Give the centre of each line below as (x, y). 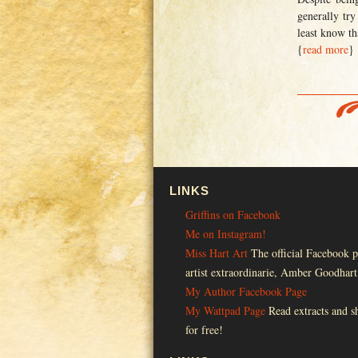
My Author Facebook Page (246, 291)
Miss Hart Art (217, 253)
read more (326, 49)
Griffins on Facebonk (233, 215)
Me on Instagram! (226, 234)
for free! (204, 330)
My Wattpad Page (225, 310)
